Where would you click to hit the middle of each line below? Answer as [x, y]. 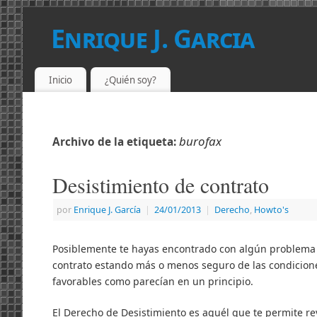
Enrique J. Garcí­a [107, 210]
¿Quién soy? [130, 80]
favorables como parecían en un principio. [153, 282]
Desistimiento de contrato [161, 185]
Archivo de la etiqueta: [116, 142]
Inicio [60, 80]
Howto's [271, 210]
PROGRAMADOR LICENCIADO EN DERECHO [155, 63]
